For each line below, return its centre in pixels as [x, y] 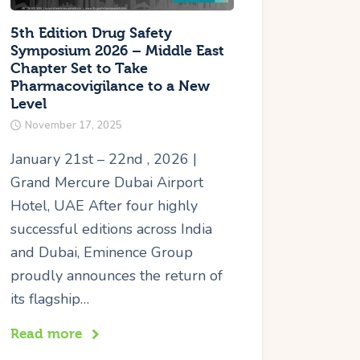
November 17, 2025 [74, 126]
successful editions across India [112, 229]
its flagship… [50, 299]
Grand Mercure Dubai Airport [107, 183]
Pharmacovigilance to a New [110, 86]
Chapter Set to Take [80, 68]
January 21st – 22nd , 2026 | [104, 160]
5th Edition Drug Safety [92, 33]
